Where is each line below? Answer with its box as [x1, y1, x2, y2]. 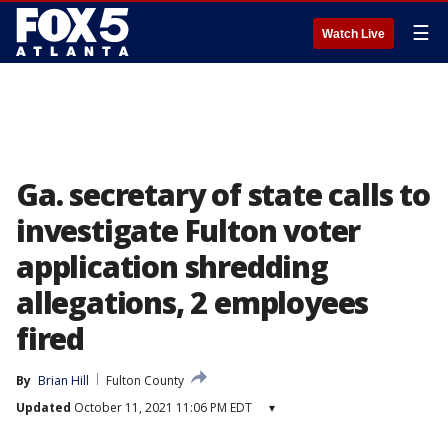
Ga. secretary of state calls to [16, 174, 430, 215]
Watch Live [322, 27, 385, 41]
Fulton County [106, 372, 184, 389]
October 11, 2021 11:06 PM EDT [71, 399, 252, 416]
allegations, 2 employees [16, 282, 369, 323]
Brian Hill [38, 372, 89, 389]
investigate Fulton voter [16, 210, 361, 251]
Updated [16, 399, 71, 416]
